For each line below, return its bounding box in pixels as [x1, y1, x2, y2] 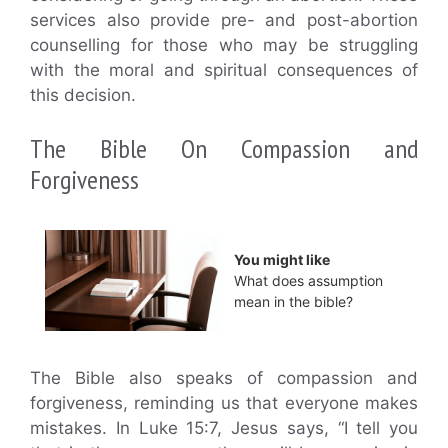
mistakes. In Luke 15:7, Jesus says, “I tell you [30, 417, 418, 438]
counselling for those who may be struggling [30, 34, 418, 55]
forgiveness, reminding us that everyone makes [30, 392, 418, 413]
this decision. [30, 84, 136, 105]
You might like [234, 251, 330, 269]
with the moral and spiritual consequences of [30, 59, 418, 80]
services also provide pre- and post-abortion [30, 9, 418, 30]
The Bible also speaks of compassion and [30, 367, 418, 388]
